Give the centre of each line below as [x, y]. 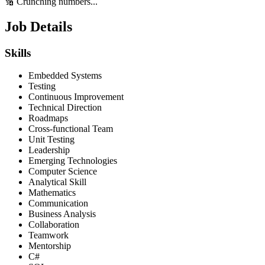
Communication [58, 203]
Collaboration [54, 225]
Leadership [49, 150]
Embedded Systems [65, 76]
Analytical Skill [57, 182]
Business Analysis [62, 214]
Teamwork [49, 235]
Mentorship [50, 246]
